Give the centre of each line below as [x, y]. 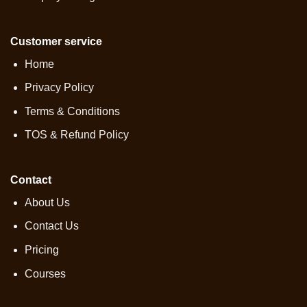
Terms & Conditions [72, 111]
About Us [47, 202]
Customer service [56, 41]
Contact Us [51, 226]
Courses [45, 273]
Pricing [41, 249]
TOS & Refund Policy [76, 135]
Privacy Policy [59, 88]
